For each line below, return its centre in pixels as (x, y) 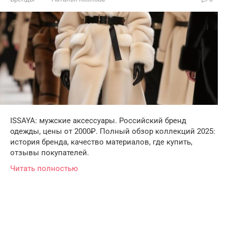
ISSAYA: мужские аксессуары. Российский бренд (98, 121)
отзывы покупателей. (50, 153)
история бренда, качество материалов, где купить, (101, 142)
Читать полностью (44, 169)
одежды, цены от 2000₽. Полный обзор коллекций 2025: (113, 132)
